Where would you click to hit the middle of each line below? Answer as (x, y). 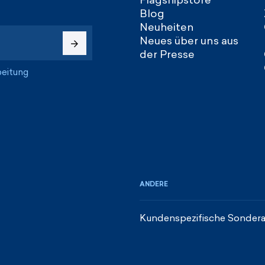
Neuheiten (167, 28)
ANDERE (154, 185)
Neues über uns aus (189, 41)
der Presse (167, 55)
